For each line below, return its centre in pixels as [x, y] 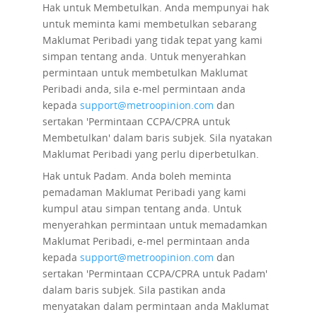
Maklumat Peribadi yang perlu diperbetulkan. [150, 154]
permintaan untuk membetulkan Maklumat [145, 73]
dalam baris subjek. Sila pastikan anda [134, 290]
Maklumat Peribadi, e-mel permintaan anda [146, 241]
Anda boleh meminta [181, 176]
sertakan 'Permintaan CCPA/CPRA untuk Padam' [155, 273]
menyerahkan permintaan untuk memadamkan [155, 225]
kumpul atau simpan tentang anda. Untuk [142, 208]
